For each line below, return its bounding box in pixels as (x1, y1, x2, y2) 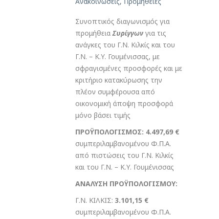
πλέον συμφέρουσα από (75, 87, 155, 97)
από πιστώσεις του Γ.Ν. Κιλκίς (75, 151, 174, 160)
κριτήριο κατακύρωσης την (75, 75, 162, 85)
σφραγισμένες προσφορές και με (75, 64, 182, 73)
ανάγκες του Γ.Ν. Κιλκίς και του (75, 40, 175, 50)
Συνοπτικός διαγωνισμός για (75, 17, 170, 26)
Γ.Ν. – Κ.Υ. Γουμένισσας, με (75, 52, 160, 62)
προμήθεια (75, 28, 112, 38)
